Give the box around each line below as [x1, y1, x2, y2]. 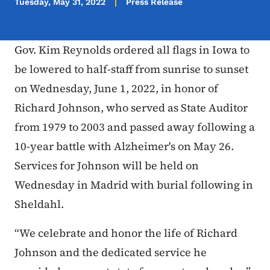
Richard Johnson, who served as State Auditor [14, 100, 248, 116]
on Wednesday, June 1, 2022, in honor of [14, 81, 218, 96]
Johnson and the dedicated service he [14, 245, 207, 260]
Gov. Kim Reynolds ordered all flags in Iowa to [14, 42, 250, 58]
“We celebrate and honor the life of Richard [14, 225, 237, 241]
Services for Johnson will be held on [14, 158, 199, 174]
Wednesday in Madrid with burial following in [14, 177, 253, 193]
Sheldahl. [14, 196, 69, 212]
